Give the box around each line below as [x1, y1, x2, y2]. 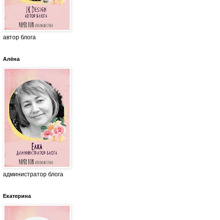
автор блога [3, 34, 36, 41]
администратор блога [3, 171, 63, 178]
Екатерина [3, 193, 31, 199]
